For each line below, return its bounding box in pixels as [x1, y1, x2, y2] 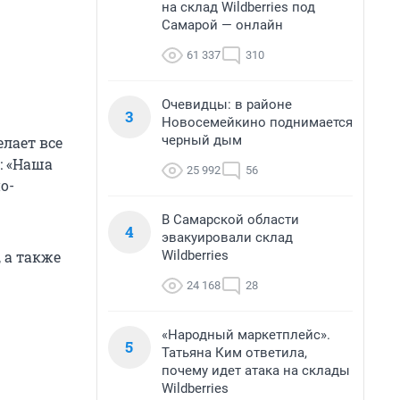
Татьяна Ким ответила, [162, 345, 307, 361]
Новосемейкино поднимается [162, 114, 353, 130]
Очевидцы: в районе [162, 96, 292, 112]
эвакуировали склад [162, 229, 293, 246]
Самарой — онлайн [162, 17, 283, 33]
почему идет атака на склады [162, 362, 350, 379]
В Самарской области [162, 212, 299, 228]
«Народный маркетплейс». [162, 327, 330, 343]
